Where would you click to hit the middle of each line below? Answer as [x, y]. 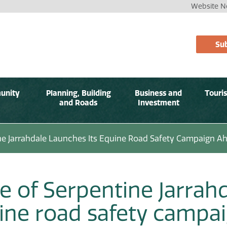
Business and [159, 93]
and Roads [79, 102]
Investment [158, 102]
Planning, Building [78, 93]
